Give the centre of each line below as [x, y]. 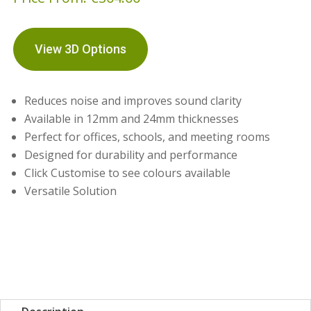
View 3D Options [81, 49]
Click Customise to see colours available [128, 173]
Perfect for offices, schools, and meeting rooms [148, 137]
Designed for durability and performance [131, 155]
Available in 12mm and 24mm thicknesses [132, 119]
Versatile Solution [71, 191]
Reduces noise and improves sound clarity [133, 101]
